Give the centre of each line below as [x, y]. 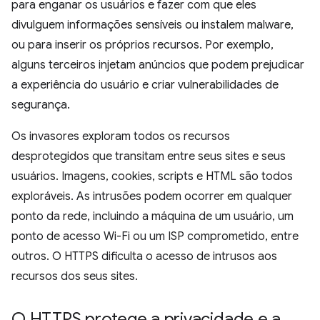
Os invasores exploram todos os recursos [121, 136]
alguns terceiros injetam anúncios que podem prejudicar [158, 65]
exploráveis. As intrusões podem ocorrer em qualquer [152, 196]
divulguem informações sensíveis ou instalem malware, [152, 25]
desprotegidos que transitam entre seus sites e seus [149, 156]
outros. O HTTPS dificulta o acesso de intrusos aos [144, 256]
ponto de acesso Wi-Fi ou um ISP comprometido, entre [155, 236]
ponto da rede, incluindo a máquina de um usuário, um [152, 216]
